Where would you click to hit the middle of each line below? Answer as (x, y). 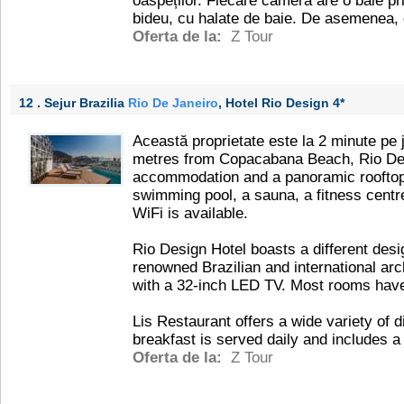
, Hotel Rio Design (275, 103)
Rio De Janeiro (173, 103)
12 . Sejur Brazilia (73, 103)
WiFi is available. (190, 213)
